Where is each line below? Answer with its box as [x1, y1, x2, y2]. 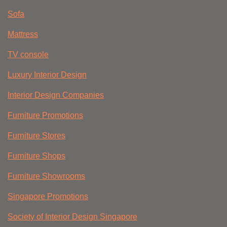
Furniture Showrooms [8, 172, 85, 181]
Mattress [8, 30, 38, 39]
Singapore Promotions [8, 192, 88, 201]
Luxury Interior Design [8, 70, 87, 80]
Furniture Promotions [8, 111, 83, 120]
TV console [8, 50, 49, 59]
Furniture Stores [8, 131, 65, 140]
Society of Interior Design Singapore [8, 212, 137, 221]
